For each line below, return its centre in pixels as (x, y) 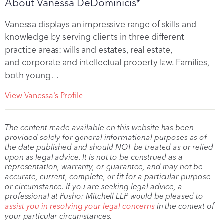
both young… (32, 75)
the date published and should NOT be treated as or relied (109, 147)
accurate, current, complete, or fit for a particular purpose (108, 177)
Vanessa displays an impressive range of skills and (101, 24)
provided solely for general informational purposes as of (106, 137)
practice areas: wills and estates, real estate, (89, 50)
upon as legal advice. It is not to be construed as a (94, 157)
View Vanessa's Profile (44, 96)
